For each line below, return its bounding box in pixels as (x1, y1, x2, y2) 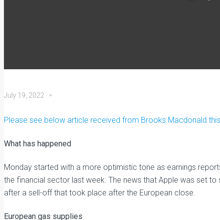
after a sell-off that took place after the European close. (4, 188, 195, 197)
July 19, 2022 (4, 91, 44, 99)
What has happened (4, 139, 71, 148)
